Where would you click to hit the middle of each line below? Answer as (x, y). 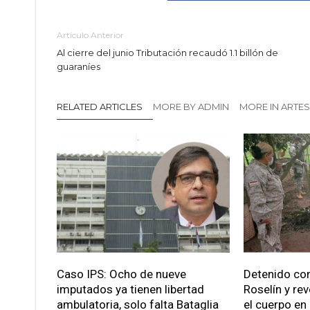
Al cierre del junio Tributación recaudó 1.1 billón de (167, 53)
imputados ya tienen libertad (130, 289)
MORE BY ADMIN (191, 107)
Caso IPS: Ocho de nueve (121, 274)
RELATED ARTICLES (100, 107)
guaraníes (79, 66)
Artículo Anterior (90, 35)
